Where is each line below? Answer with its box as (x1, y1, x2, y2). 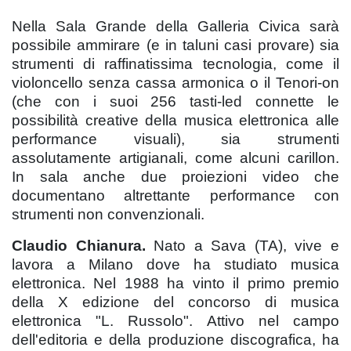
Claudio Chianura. (12, 237, 154, 254)
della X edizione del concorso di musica (12, 293, 339, 310)
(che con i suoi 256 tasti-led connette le (12, 92, 339, 110)
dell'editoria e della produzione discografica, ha (12, 331, 339, 348)
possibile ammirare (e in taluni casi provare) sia (12, 36, 339, 53)
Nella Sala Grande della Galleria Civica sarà (12, 17, 339, 34)
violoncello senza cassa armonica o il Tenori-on (12, 74, 339, 91)
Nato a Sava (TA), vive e (154, 237, 340, 254)
